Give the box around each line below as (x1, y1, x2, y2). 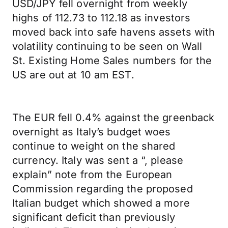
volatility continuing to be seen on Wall (12, 40, 203, 52)
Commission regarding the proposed (12, 183, 193, 195)
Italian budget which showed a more (12, 197, 190, 209)
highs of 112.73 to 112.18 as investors (12, 12, 191, 24)
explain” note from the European (12, 168, 173, 181)
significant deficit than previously (12, 211, 175, 223)
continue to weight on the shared (12, 140, 176, 152)
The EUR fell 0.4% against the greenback (12, 111, 215, 124)
